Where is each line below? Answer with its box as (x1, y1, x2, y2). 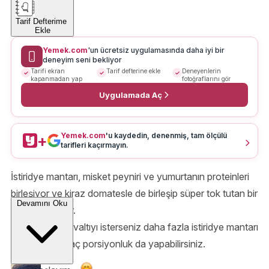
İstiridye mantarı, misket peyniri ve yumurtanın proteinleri (11, 171, 249, 183)
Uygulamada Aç (98, 89, 162, 100)
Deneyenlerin (182, 67, 221, 75)
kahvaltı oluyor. (11, 204, 76, 217)
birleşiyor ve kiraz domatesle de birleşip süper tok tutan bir (11, 187, 258, 200)
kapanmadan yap (31, 75, 82, 83)
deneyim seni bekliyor (43, 55, 122, 65)
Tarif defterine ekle (106, 67, 160, 75)
